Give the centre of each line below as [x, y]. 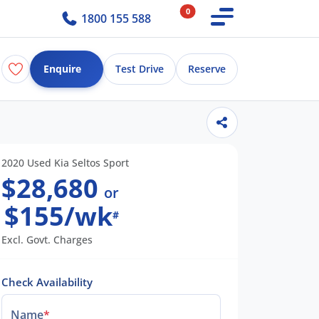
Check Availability [47, 282]
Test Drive [140, 69]
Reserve [207, 69]
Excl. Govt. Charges [47, 239]
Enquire [62, 69]
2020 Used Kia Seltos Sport [65, 162]
